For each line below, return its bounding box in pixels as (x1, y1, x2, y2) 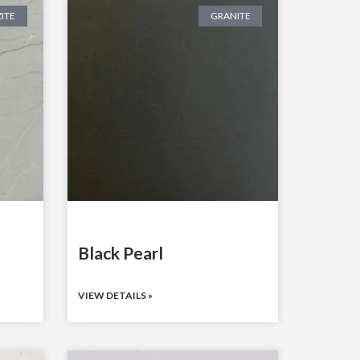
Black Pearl (77, 242, 163, 263)
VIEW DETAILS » (77, 288, 153, 301)
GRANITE (210, 9, 251, 22)
